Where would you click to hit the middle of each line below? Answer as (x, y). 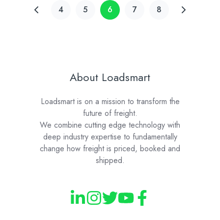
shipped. (110, 160)
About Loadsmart (110, 77)
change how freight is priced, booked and (110, 148)
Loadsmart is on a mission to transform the (110, 101)
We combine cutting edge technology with (110, 125)
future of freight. (110, 113)
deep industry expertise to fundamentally (110, 137)
